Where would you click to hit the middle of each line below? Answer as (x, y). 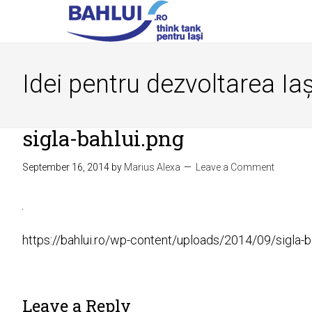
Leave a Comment (235, 167)
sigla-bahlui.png (103, 138)
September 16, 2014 (66, 167)
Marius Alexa (152, 167)
